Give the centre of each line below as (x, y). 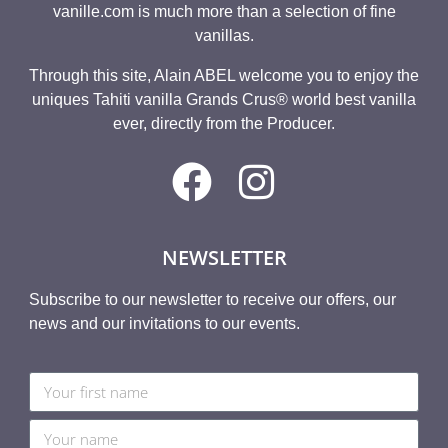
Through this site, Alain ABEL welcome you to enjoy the (224, 76)
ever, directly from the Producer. (224, 124)
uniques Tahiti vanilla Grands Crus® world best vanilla (224, 100)
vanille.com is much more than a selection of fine (224, 12)
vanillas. (224, 36)
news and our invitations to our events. (164, 324)
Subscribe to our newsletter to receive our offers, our (212, 300)
